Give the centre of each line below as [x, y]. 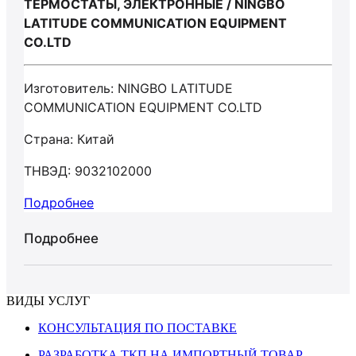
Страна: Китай [69, 139]
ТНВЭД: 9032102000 [88, 171]
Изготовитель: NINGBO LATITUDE [128, 88]
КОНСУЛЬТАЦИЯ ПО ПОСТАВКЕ [137, 328]
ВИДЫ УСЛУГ [48, 301]
